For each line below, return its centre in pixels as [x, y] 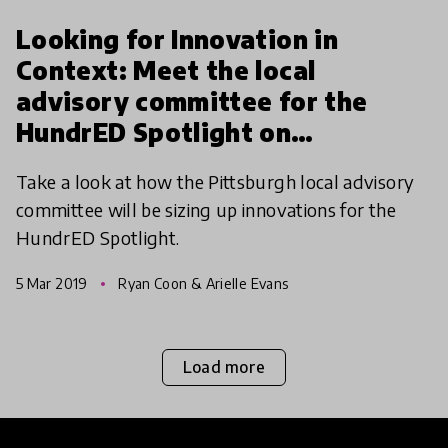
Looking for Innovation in [177, 38]
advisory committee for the [192, 100]
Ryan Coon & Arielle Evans [201, 283]
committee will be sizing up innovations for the [206, 209]
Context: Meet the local [166, 69]
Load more [224, 367]
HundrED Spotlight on [154, 131]
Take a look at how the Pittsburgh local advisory [215, 181]
